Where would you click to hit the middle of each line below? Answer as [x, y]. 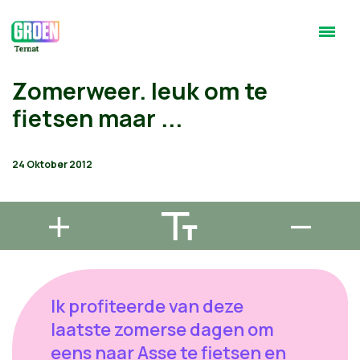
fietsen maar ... [97, 118]
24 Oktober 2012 [52, 164]
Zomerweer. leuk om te [140, 91]
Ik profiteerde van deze [147, 306]
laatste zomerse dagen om [162, 329]
